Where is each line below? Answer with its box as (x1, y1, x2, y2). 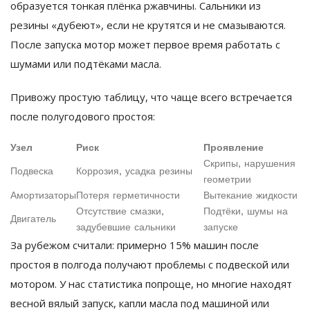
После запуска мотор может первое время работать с (10, 37, 280, 52)
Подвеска (10, 165, 53, 177)
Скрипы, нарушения (203, 158, 295, 170)
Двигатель (10, 213, 56, 225)
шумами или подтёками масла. (10, 57, 161, 71)
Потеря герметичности (76, 190, 180, 201)
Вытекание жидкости (203, 190, 298, 201)
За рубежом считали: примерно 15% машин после (10, 238, 259, 253)
